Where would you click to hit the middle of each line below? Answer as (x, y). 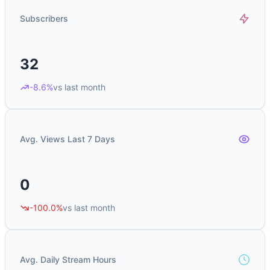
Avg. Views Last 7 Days (67, 139)
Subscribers (44, 19)
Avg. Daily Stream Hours (68, 260)
